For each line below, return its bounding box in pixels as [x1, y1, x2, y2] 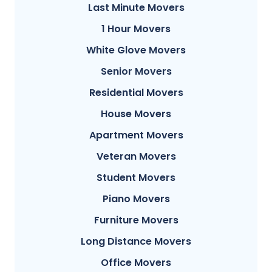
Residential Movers [89, 85, 183, 100]
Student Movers [97, 170, 175, 185]
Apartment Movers [89, 127, 183, 142]
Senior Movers [100, 64, 172, 78]
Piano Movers [102, 191, 170, 206]
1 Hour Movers [101, 21, 171, 36]
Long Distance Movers [81, 234, 191, 248]
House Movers [101, 106, 171, 121]
